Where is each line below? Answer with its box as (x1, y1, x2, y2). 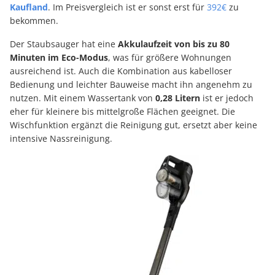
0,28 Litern (155, 92, 200, 104)
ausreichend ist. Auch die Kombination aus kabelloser (10, 65, 232, 77)
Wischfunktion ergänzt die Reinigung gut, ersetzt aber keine (10, 119, 257, 131)
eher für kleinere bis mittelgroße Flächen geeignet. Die (10, 106, 235, 118)
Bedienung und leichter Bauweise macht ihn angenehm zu (10, 79, 252, 91)
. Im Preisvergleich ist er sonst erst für (48, 1, 207, 14)
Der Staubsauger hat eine (10, 38, 118, 50)
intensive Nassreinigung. (10, 133, 112, 145)
